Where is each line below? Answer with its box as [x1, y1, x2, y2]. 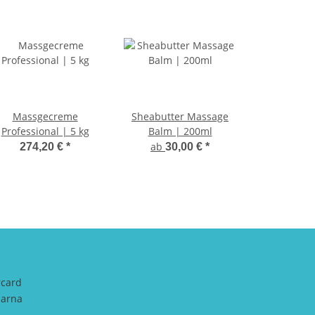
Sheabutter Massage [131, 110, 229, 124]
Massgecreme [12, 110, 78, 124]
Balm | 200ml [148, 124, 212, 139]
